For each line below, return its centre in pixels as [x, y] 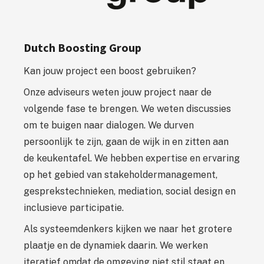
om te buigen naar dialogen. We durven [109, 125]
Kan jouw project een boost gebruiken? [110, 71]
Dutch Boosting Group [82, 47]
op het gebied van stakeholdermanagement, [121, 174]
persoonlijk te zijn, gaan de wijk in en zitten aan [126, 141]
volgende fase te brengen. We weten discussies [127, 108]
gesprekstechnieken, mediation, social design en [130, 191]
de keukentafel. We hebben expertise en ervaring [132, 158]
